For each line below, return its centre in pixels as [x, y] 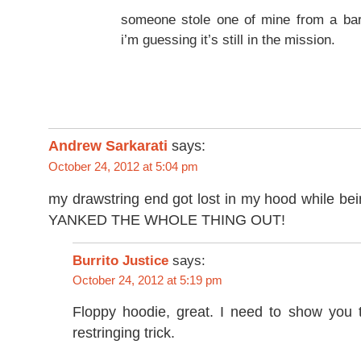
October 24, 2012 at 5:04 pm [123, 167]
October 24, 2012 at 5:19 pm [147, 280]
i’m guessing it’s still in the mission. [228, 40]
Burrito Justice [120, 260]
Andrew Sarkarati [108, 146]
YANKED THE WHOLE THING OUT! [167, 220]
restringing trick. [124, 332]
